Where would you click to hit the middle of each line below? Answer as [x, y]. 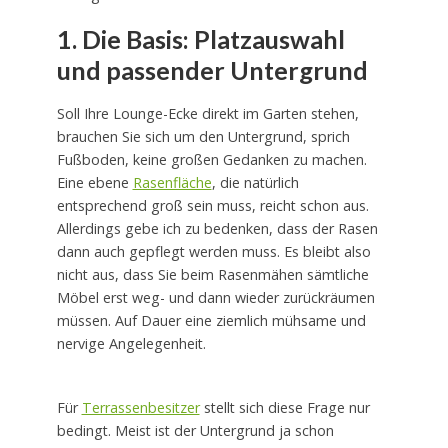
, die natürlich [255, 183]
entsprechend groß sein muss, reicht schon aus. [212, 206]
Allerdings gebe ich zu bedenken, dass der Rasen [217, 229]
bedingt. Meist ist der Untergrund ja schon [195, 431]
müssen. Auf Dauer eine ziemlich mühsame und [211, 321]
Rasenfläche [172, 183]
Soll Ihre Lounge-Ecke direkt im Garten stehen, [207, 114]
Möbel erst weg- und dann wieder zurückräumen [215, 298]
